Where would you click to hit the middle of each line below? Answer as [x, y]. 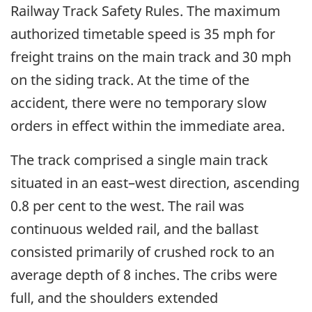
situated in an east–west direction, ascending [155, 182]
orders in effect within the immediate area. [148, 125]
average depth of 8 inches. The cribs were [144, 274]
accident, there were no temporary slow [139, 102]
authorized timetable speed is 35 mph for [143, 33]
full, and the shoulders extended [114, 297]
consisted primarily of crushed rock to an [142, 251]
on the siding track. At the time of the [130, 79]
